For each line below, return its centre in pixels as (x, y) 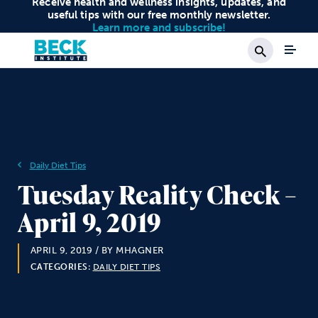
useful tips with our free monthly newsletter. (159, 15)
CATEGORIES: (60, 267)
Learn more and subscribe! (159, 27)
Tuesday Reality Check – (157, 194)
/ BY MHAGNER (128, 250)
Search (283, 70)
